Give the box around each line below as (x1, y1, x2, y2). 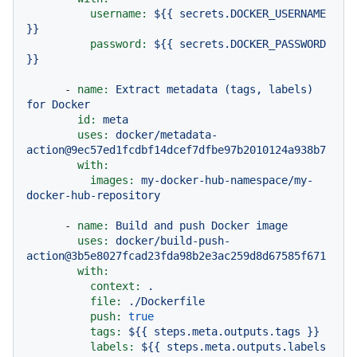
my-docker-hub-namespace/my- (141, 173, 313, 186)
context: (90, 279, 141, 292)
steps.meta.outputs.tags (154, 324, 300, 338)
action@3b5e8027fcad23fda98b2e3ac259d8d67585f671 (26, 249, 326, 262)
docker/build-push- (116, 233, 230, 247)
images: (90, 173, 135, 186)
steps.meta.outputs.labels (167, 339, 326, 353)
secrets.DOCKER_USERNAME (179, 6, 326, 20)
